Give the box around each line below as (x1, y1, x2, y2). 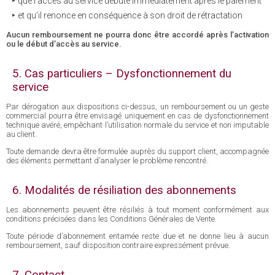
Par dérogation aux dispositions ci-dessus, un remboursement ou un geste (6, 102, 269, 111)
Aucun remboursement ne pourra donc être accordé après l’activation (6, 30, 269, 39)
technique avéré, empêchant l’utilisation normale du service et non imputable (6, 120, 269, 130)
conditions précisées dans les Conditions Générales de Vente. (6, 214, 217, 223)
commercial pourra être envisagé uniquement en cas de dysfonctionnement (6, 111, 269, 120)
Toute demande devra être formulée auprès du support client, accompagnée (6, 147, 269, 156)
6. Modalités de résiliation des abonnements (12, 184, 236, 197)
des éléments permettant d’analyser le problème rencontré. (6, 156, 208, 165)
